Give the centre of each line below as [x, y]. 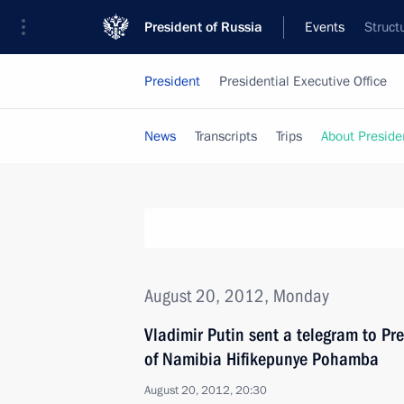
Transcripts [226, 136]
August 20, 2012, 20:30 [206, 390]
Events [325, 27]
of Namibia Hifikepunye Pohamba [262, 359]
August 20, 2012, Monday [237, 296]
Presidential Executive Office [303, 81]
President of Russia [203, 27]
